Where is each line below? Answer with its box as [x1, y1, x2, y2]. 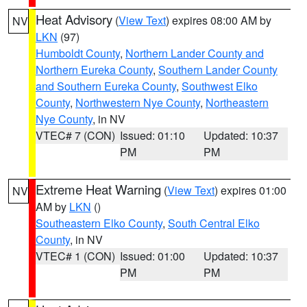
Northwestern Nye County [75, 95, 200, 110]
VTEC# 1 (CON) [36, 248, 115, 264]
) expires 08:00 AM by [166, 12, 271, 28]
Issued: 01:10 [119, 127, 185, 143]
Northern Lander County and [125, 45, 264, 61]
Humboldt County [36, 45, 120, 61]
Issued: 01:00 [119, 248, 185, 264]
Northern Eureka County [36, 62, 153, 77]
